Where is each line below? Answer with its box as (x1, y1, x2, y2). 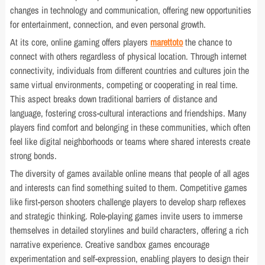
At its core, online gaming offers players (10, 35, 151, 49)
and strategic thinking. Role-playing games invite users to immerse (10, 209, 243, 222)
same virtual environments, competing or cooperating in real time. (10, 78, 238, 91)
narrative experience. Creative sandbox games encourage (10, 238, 210, 251)
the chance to (183, 35, 232, 49)
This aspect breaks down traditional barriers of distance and (10, 92, 218, 105)
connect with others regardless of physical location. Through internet (10, 50, 247, 63)
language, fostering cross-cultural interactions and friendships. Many (10, 106, 247, 119)
